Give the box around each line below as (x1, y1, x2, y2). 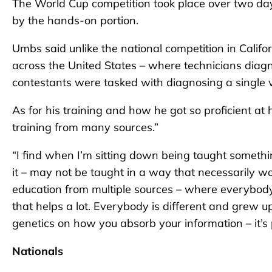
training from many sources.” (12, 120, 158, 135)
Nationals (12, 244, 63, 259)
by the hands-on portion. (12, 13, 138, 28)
